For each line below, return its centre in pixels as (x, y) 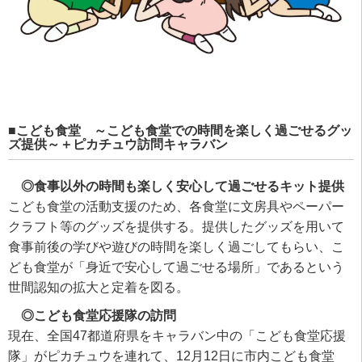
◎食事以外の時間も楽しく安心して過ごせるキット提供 (183, 187)
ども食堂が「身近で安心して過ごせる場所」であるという (176, 267)
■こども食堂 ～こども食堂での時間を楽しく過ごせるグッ (180, 131)
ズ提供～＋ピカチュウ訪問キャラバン (118, 145)
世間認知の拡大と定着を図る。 (99, 288)
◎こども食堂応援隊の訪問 (99, 316)
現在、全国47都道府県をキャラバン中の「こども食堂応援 (177, 336)
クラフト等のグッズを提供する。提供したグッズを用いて (176, 227)
